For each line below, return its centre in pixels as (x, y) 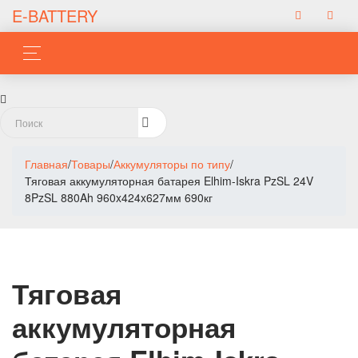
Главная (46, 164)
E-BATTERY (55, 16)
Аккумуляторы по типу (172, 164)
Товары (91, 164)
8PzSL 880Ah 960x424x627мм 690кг (119, 197)
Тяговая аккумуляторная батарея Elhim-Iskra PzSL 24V (169, 181)
